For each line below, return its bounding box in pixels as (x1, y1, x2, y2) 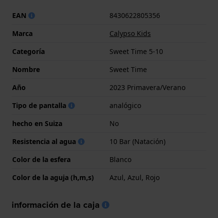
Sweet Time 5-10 (109, 47, 163, 56)
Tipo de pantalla (12, 101, 68, 110)
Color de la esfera (12, 155, 71, 164)
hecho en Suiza (12, 119, 62, 128)
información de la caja (12, 199, 100, 212)
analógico (109, 101, 141, 110)
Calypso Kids (109, 29, 151, 38)
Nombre (12, 65, 40, 74)
